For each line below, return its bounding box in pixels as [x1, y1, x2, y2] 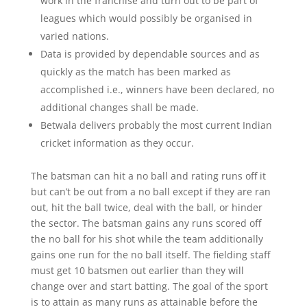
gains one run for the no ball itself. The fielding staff [30, 248, 270, 262]
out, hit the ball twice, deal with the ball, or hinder [30, 201, 262, 214]
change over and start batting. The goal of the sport [30, 280, 268, 293]
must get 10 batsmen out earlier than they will [30, 264, 244, 278]
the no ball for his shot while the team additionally [30, 232, 263, 246]
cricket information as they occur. [40, 136, 194, 150]
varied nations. [40, 29, 109, 43]
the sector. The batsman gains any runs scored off [30, 217, 261, 230]
